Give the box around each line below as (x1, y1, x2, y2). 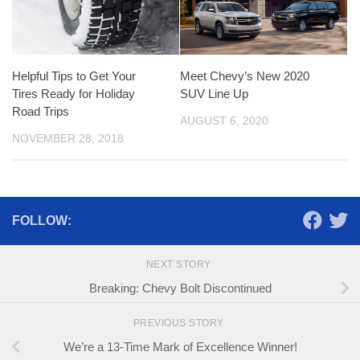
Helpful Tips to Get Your (12, 68, 136, 83)
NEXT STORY (145, 259, 215, 271)
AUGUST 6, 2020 (180, 113, 268, 127)
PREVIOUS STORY (133, 317, 227, 329)
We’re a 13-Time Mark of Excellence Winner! (63, 339, 297, 354)
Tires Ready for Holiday (12, 86, 135, 100)
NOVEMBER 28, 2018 (12, 131, 124, 145)
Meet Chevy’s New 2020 (180, 68, 309, 83)
